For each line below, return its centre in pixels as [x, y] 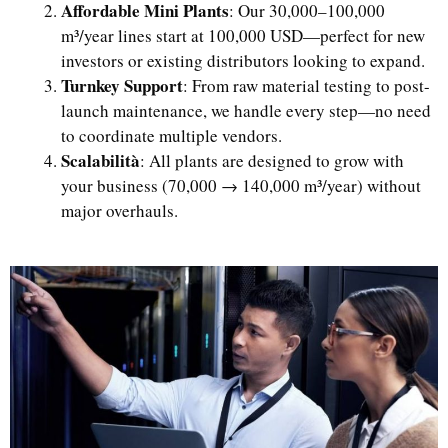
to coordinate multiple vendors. [171, 136]
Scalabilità [100, 161]
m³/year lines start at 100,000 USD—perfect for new [243, 36]
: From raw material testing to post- [306, 86]
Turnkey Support [122, 86]
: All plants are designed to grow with [272, 161]
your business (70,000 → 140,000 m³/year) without [241, 186]
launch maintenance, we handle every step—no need [246, 111]
